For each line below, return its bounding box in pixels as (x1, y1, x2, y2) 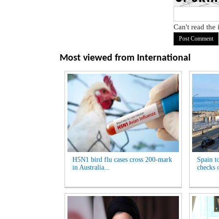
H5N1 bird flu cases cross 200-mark (72, 156, 172, 163)
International (137, 53, 191, 63)
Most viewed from (60, 53, 134, 63)
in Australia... (72, 164, 110, 171)
